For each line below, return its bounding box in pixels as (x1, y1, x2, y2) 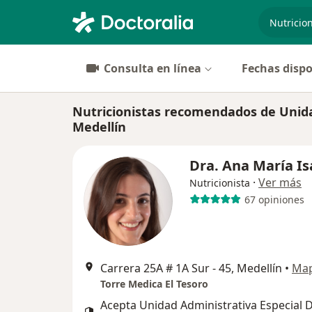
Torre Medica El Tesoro (100, 277, 208, 290)
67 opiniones (244, 192, 304, 206)
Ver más (258, 175, 302, 190)
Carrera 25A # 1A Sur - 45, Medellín (100, 260, 282, 276)
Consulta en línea (104, 61, 201, 76)
